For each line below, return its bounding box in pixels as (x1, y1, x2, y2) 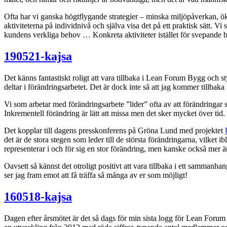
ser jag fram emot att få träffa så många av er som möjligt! (4, 171, 187, 180)
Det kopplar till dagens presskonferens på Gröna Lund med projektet (4, 126, 225, 135)
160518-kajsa (4, 190, 72, 203)
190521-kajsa (4, 50, 72, 63)
